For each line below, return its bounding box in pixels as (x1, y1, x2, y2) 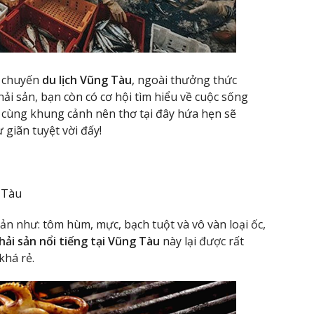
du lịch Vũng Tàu (42, 72, 132, 88)
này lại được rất (160, 233, 244, 250)
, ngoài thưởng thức (132, 72, 237, 88)
